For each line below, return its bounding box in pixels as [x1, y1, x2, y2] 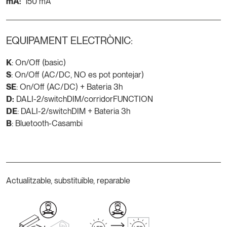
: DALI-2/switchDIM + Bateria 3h [17, 106, 130, 116]
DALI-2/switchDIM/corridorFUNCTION [14, 94, 153, 104]
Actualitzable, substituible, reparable [6, 175, 130, 185]
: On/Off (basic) [12, 57, 66, 67]
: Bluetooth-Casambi [12, 118, 83, 128]
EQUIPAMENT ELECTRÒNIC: [6, 34, 133, 47]
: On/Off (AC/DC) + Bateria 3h [16, 82, 123, 92]
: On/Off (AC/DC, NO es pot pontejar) [11, 69, 144, 80]
